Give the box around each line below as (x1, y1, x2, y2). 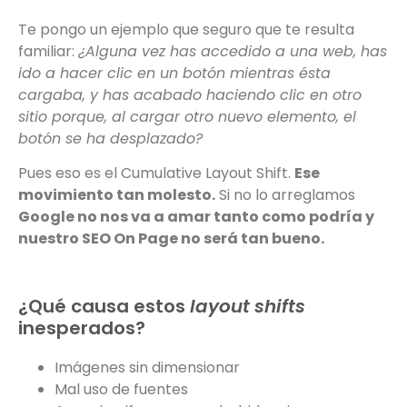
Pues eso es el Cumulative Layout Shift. (18, 163, 294, 184)
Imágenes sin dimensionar (55, 357, 240, 379)
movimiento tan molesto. (18, 184, 215, 206)
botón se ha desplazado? (18, 128, 203, 150)
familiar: (18, 41, 78, 63)
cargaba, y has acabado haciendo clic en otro (18, 84, 362, 106)
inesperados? (18, 315, 145, 342)
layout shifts (190, 293, 305, 320)
